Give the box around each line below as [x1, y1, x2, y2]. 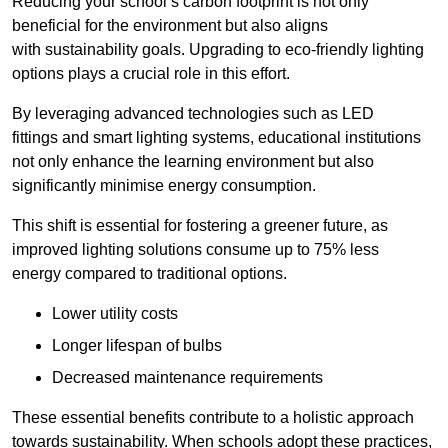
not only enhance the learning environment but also [12, 153, 374, 171]
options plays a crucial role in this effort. [12, 65, 290, 83]
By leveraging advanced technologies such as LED [12, 105, 374, 123]
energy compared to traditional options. [12, 265, 287, 283]
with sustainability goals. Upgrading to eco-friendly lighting [12, 41, 424, 59]
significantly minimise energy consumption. [12, 177, 316, 195]
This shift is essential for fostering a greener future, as [12, 217, 388, 235]
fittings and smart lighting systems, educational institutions [12, 129, 421, 147]
